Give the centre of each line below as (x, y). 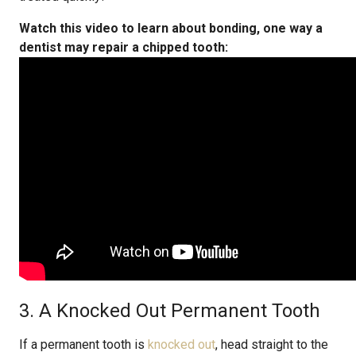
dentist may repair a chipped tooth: (124, 47)
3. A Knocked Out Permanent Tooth (170, 311)
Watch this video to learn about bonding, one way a (171, 28)
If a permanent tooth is (83, 344)
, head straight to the (272, 344)
